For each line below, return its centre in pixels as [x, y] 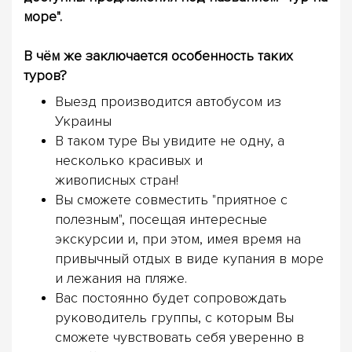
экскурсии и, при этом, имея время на [178, 239]
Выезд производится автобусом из [168, 102]
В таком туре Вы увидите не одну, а [170, 141]
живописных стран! [117, 180]
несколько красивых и [129, 161]
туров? [45, 76]
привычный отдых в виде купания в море [189, 259]
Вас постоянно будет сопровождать [171, 298]
